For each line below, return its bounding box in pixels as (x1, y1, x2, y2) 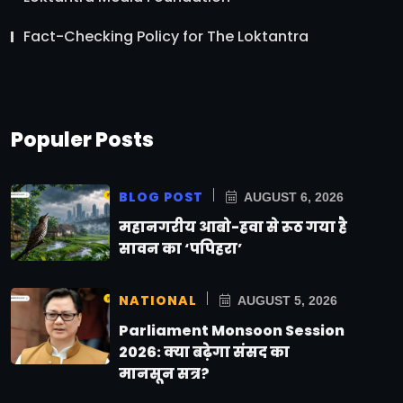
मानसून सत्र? (119, 363, 210, 384)
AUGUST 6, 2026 (241, 189, 344, 204)
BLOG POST (119, 187, 203, 206)
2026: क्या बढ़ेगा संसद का (119, 341, 290, 363)
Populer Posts (11, 125, 154, 154)
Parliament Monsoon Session (119, 319, 345, 341)
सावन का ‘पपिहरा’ (119, 237, 243, 259)
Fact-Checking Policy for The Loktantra (23, 25, 309, 47)
